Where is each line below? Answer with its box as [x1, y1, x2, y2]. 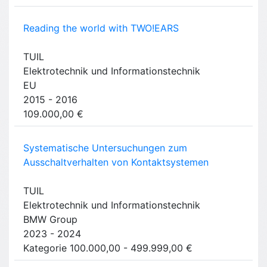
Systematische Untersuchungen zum [23, 142, 187, 154]
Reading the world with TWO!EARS [23, 22, 179, 35]
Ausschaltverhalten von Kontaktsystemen [23, 156, 209, 169]
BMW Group [23, 213, 77, 226]
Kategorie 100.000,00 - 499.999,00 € [23, 242, 193, 254]
